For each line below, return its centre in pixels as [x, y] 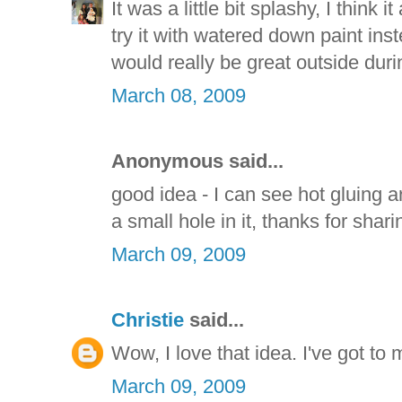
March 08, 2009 [179, 96]
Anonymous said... [197, 162]
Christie [148, 320]
